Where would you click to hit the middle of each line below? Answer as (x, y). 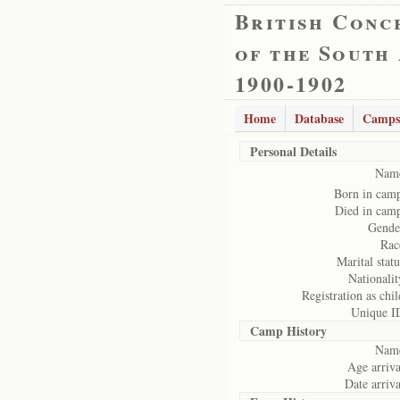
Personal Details (293, 151)
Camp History (288, 331)
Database (319, 118)
